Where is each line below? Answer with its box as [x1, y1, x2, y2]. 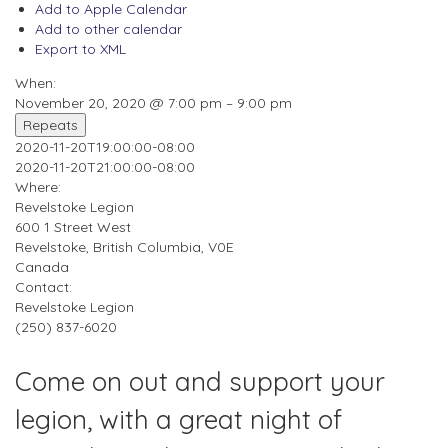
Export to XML [35, 40, 126, 59]
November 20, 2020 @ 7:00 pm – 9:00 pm [15, 94, 292, 113]
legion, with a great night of [15, 403, 342, 437]
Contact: [15, 278, 72, 297]
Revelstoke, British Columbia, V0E [15, 238, 234, 257]
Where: [15, 178, 61, 197]
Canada [15, 258, 69, 277]
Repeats [23, 116, 78, 135]
